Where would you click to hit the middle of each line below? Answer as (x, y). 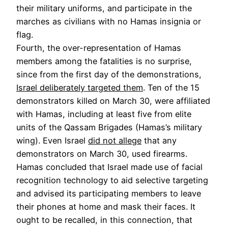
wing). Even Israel (52, 140)
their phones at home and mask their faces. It (106, 206)
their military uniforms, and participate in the (104, 8)
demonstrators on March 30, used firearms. (102, 153)
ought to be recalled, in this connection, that (104, 220)
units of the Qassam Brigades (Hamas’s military (109, 127)
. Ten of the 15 (171, 87)
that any (159, 140)
